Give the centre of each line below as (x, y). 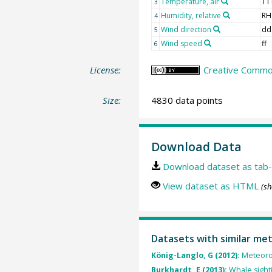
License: (106, 70)
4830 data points (187, 100)
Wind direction (186, 29)
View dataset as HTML (210, 186)
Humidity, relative (191, 15)
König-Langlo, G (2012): (196, 256)
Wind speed (181, 43)
